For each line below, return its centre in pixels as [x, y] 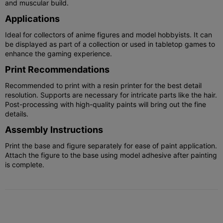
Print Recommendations [57, 69]
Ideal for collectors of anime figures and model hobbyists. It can [109, 34]
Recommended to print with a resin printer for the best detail [103, 85]
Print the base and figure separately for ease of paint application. [111, 145]
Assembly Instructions [54, 129]
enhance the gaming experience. [58, 53]
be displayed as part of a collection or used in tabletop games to [110, 44]
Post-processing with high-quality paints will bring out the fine [106, 104]
